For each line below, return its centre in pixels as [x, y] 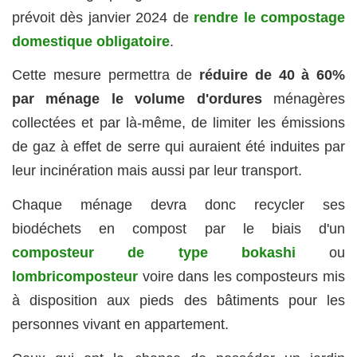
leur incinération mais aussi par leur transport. [157, 171]
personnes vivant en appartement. [120, 325]
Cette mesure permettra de [106, 75]
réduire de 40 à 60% [272, 75]
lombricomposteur [75, 277]
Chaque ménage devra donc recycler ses [178, 205]
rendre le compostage [270, 17]
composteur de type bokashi [154, 253]
